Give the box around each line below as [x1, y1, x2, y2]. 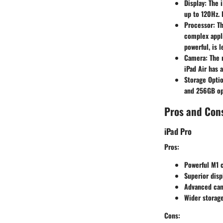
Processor [184, 19, 213, 30]
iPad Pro [164, 124, 192, 137]
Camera [184, 52, 206, 63]
